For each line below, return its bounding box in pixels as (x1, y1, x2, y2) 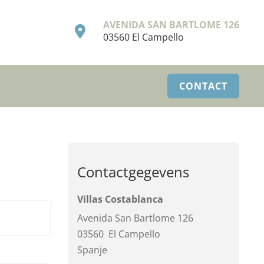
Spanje (77, 243, 107, 256)
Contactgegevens (77, 162, 189, 181)
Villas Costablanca (77, 193, 163, 206)
